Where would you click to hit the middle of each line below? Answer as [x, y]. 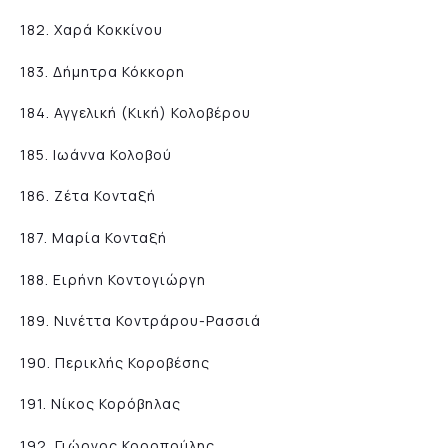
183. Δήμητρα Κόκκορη [102, 71]
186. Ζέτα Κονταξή [88, 196]
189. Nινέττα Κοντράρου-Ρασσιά [140, 321]
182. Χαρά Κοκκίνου [91, 30]
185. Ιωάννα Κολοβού [96, 154]
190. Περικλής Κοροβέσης [115, 362]
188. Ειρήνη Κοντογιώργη [113, 279]
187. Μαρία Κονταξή [93, 238]
